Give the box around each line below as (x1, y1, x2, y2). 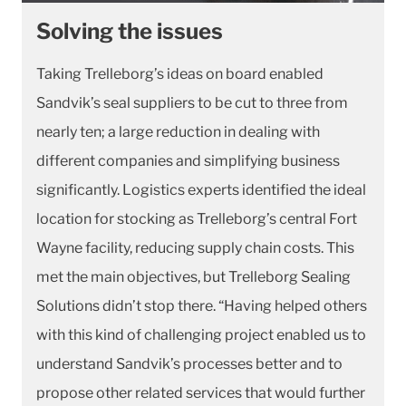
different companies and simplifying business (36, 151, 340, 169)
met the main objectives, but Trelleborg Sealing (36, 267, 351, 285)
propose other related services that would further (36, 383, 365, 401)
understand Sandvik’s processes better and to (36, 354, 343, 372)
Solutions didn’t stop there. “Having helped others (36, 296, 367, 314)
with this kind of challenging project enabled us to (36, 325, 366, 343)
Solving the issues (36, 17, 223, 44)
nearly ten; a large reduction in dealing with (36, 122, 320, 140)
